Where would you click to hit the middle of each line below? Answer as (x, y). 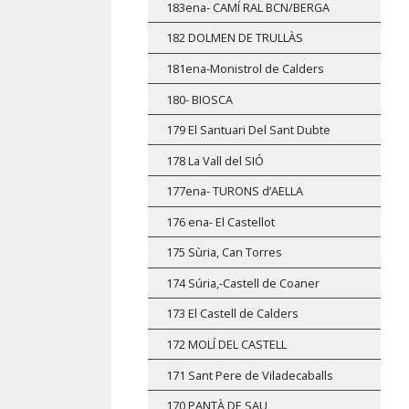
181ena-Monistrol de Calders (245, 68)
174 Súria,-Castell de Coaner (243, 283)
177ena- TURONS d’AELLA (235, 191)
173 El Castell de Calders (232, 314)
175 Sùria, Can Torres (224, 252)
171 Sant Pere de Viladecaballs (250, 375)
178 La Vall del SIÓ (215, 160)
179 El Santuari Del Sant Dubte (248, 130)
